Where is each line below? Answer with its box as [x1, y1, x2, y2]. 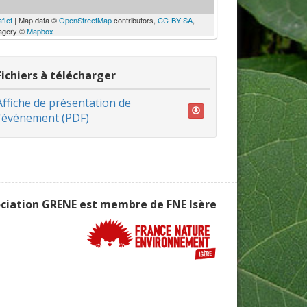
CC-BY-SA [158, 14, 193, 25]
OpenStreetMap [59, 14, 112, 25]
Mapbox [27, 25, 53, 36]
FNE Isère [167, 197, 217, 212]
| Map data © [12, 14, 59, 25]
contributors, [112, 14, 158, 25]
